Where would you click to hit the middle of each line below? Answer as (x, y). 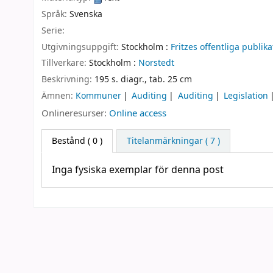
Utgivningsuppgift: (81, 47)
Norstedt (156, 63)
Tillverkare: (65, 63)
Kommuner (98, 96)
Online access (138, 113)
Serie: (53, 30)
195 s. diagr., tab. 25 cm (143, 80)
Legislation (246, 96)
